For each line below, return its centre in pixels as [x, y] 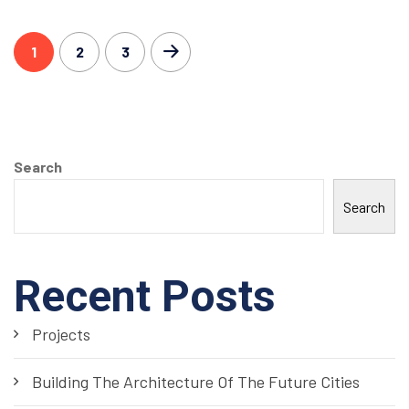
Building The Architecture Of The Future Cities [196, 382]
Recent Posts [145, 297]
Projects [61, 335]
